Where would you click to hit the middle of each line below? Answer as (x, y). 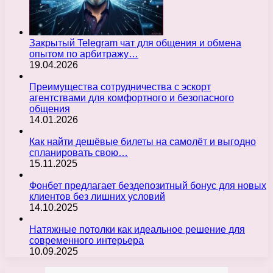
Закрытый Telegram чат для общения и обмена (135, 43)
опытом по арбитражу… (84, 54)
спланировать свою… (79, 152)
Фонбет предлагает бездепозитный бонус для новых (148, 185)
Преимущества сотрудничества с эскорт (120, 87)
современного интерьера (87, 240)
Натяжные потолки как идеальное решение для (137, 229)
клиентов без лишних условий (97, 196)
